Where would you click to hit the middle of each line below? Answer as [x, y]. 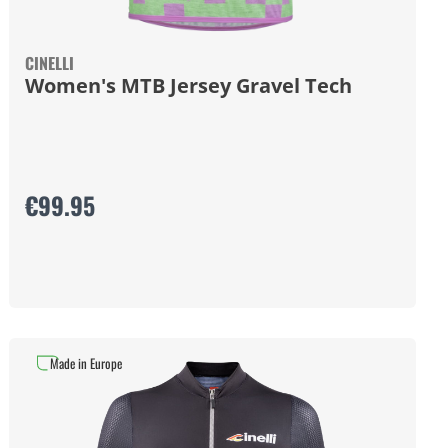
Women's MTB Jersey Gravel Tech [189, 85]
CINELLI [50, 63]
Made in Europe [86, 363]
